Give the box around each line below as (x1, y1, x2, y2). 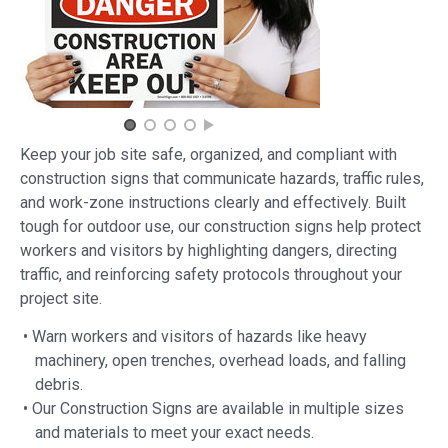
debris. (35, 374, 83, 394)
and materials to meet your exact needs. (35, 422, 314, 442)
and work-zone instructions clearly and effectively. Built (20, 192, 406, 212)
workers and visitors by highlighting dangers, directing (20, 240, 397, 260)
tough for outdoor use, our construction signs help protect (20, 216, 421, 236)
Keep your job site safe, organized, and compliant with (20, 144, 397, 164)
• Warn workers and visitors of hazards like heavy (23, 326, 367, 346)
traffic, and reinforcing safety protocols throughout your (20, 264, 402, 284)
